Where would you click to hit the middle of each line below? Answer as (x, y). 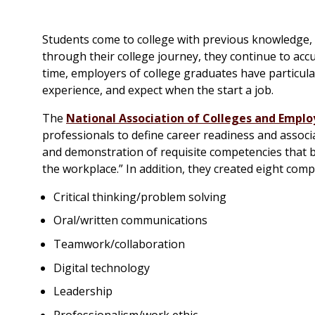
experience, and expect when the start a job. (158, 90)
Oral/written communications (130, 220)
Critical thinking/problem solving (140, 197)
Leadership (83, 291)
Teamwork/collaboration (119, 244)
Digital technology (102, 268)
